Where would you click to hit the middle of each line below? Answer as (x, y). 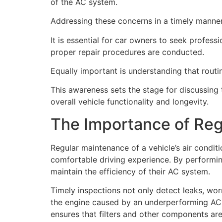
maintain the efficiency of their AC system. (130, 171)
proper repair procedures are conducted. (127, 52)
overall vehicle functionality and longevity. (130, 102)
